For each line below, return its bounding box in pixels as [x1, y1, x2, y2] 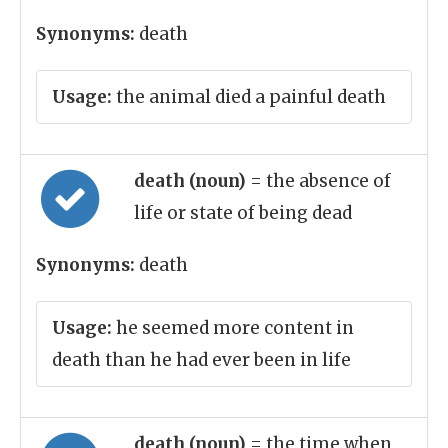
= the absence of [250, 170, 391, 192]
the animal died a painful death [112, 86, 386, 108]
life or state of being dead [134, 202, 352, 224]
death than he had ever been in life [52, 349, 351, 371]
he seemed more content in [112, 317, 354, 339]
